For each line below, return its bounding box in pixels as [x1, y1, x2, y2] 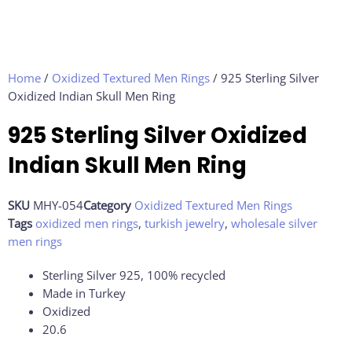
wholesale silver [231, 215, 317, 232]
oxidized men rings [35, 215, 138, 232]
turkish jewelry [145, 215, 225, 232]
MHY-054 [33, 197, 83, 214]
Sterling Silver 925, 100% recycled [42, 267, 225, 284]
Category [83, 197, 131, 214]
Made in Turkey [42, 285, 126, 302]
